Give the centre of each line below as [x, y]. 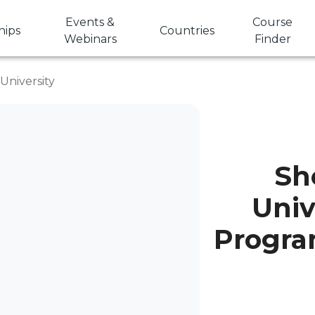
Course [273, 22]
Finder [272, 39]
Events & [90, 22]
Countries [187, 31]
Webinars [90, 39]
